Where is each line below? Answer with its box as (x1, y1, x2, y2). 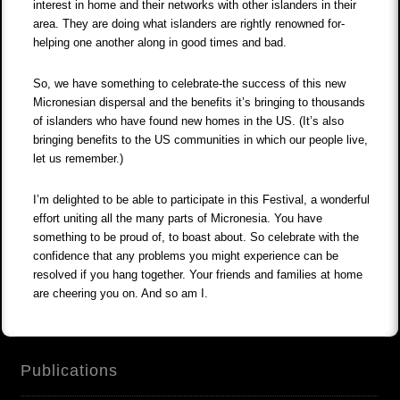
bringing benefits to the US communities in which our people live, (33, 133, 369, 147)
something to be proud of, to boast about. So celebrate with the (33, 230, 360, 245)
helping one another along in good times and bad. (33, 36, 291, 50)
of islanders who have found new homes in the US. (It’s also (33, 114, 345, 129)
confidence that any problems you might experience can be (33, 249, 339, 263)
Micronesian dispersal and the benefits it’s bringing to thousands (33, 96, 366, 110)
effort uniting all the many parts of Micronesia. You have (33, 212, 323, 226)
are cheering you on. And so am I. (33, 287, 212, 301)
